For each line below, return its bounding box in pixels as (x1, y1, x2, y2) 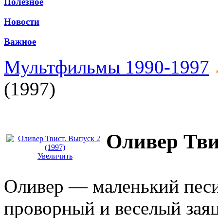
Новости (4, 17, 39, 27)
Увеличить (37, 152, 73, 161)
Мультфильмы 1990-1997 (4, 56, 209, 78)
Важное (4, 36, 36, 47)
